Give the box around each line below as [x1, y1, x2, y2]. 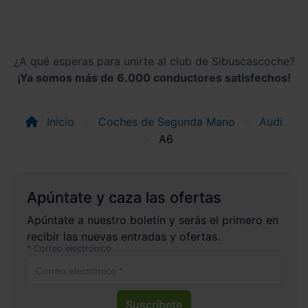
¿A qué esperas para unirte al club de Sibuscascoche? [13, 54, 295, 68]
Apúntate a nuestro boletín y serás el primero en [27, 213, 278, 228]
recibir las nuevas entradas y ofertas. [27, 230, 220, 244]
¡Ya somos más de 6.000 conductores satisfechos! [17, 70, 291, 85]
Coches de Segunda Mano [98, 115, 235, 129]
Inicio [43, 115, 74, 129]
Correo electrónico [34, 243, 111, 254]
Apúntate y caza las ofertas [27, 188, 221, 207]
